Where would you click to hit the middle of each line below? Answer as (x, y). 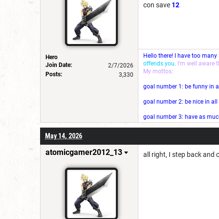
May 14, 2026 (64, 136)
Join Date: (59, 65)
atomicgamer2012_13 (84, 152)
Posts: (54, 74)
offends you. (160, 63)
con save (157, 5)
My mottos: (158, 71)
